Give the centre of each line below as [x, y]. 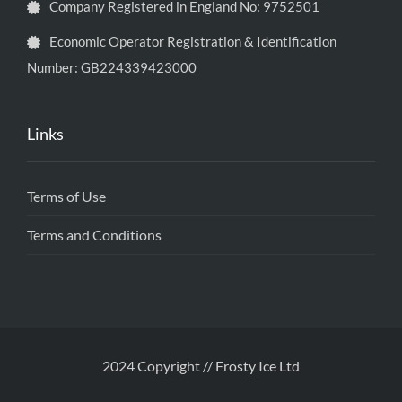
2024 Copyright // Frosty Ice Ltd [201, 366]
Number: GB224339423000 [112, 67]
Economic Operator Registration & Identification [193, 41]
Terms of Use [66, 196]
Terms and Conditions [94, 235]
